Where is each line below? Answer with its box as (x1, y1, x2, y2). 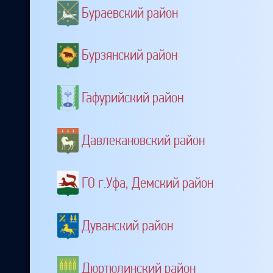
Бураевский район (82, 4, 178, 21)
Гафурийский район (82, 89, 183, 107)
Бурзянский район (82, 46, 177, 64)
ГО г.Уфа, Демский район (82, 174, 213, 191)
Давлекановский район (82, 131, 205, 149)
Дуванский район (82, 217, 173, 235)
